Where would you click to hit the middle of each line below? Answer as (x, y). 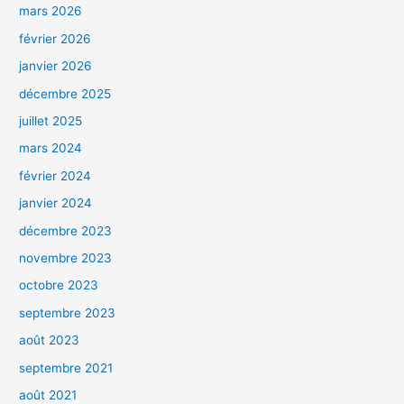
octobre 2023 (59, 285)
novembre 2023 (66, 258)
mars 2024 (51, 148)
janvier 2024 (56, 203)
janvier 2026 (56, 66)
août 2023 (50, 340)
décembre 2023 (66, 230)
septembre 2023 (68, 312)
